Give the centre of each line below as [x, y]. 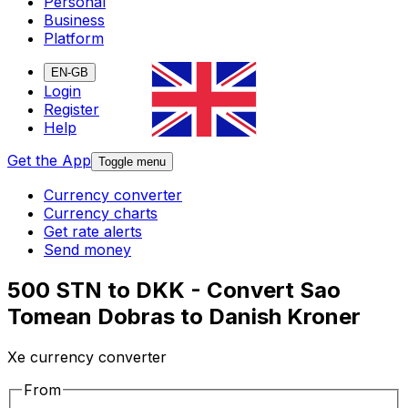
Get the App [49, 161]
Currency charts [101, 214]
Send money [87, 250]
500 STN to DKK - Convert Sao [174, 291]
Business [74, 20]
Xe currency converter [87, 357]
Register [71, 110]
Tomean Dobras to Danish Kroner [184, 317]
